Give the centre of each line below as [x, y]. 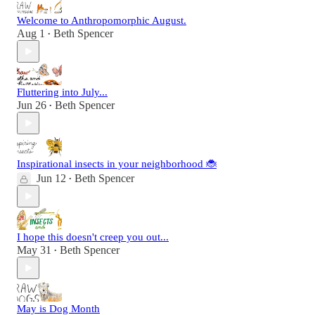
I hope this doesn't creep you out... [93, 237]
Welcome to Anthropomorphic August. [102, 21]
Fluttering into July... [62, 92]
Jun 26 [32, 105]
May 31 [34, 250]
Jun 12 [51, 179]
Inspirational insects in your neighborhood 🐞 [117, 164]
